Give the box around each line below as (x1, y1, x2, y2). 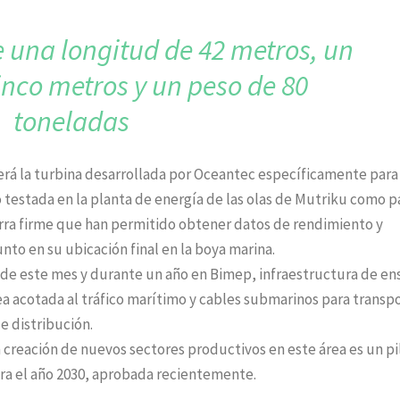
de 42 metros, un (164, 32, 354, 69)
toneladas (13, 104, 130, 140)
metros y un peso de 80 (47, 68, 308, 104)
